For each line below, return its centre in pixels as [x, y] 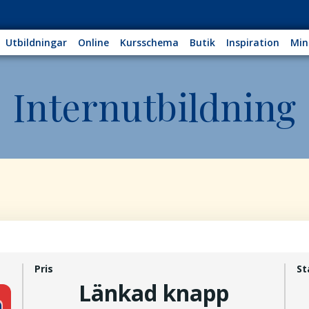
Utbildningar [37, 42]
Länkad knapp [154, 293]
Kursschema [150, 42]
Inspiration [253, 42]
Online [94, 42]
